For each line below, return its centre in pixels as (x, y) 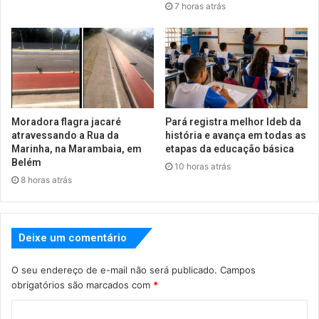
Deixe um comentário (73, 237)
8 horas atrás (46, 179)
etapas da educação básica (230, 148)
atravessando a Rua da (65, 135)
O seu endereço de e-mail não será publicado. (114, 270)
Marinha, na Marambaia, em (77, 148)
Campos (238, 270)
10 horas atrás (203, 166)
